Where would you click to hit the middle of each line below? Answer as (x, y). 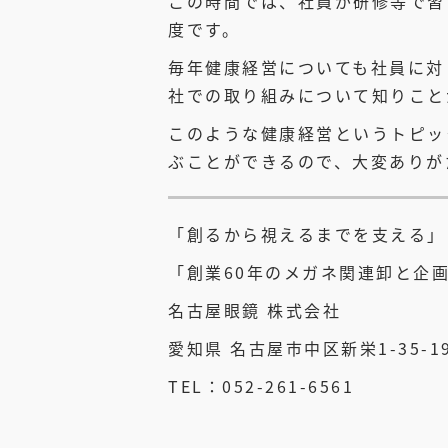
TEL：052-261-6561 (261, 386)
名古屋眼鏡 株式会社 (254, 310)
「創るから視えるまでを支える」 (307, 234)
